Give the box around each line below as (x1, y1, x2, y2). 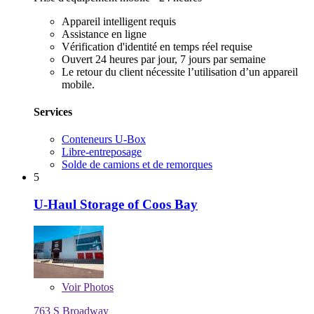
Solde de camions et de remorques (62, 158, 212, 171)
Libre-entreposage (62, 146, 142, 158)
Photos (81, 280, 114, 293)
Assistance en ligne (62, 27, 146, 40)
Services (34, 105, 72, 118)
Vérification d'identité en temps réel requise (62, 40, 252, 53)
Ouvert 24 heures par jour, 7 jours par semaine (62, 53, 266, 65)
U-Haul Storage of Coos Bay (34, 196, 198, 212)
